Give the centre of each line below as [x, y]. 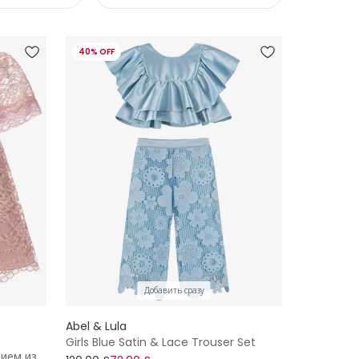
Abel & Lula [96, 327]
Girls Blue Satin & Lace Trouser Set [161, 343]
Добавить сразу [174, 291]
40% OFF [97, 51]
